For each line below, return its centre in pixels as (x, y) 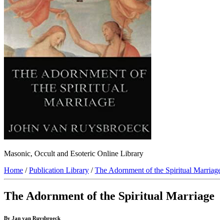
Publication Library (59, 170)
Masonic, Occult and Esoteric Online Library (74, 154)
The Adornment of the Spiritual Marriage (109, 196)
